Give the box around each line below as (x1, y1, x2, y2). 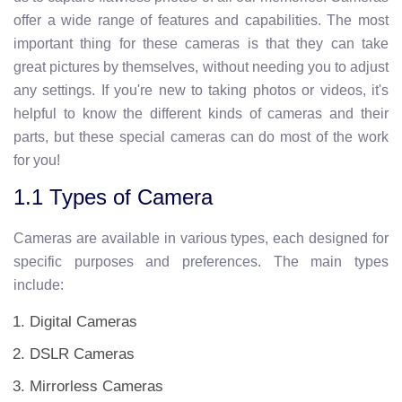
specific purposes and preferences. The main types (13, 254, 389, 269)
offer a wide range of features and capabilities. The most (13, 13, 389, 28)
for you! (13, 153, 60, 168)
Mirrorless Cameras (30, 378, 163, 395)
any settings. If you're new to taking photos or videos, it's (13, 83, 389, 98)
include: (13, 277, 64, 293)
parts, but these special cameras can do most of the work (13, 129, 389, 144)
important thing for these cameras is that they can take (13, 36, 389, 51)
